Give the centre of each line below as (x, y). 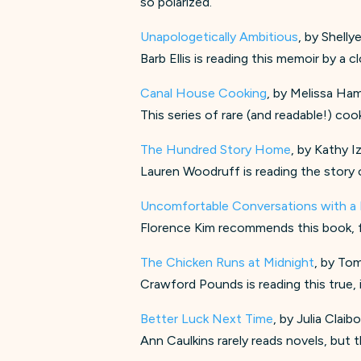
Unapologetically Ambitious (220, 36)
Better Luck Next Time (207, 318)
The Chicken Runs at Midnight (228, 262)
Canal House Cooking (204, 93)
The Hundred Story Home (216, 149)
